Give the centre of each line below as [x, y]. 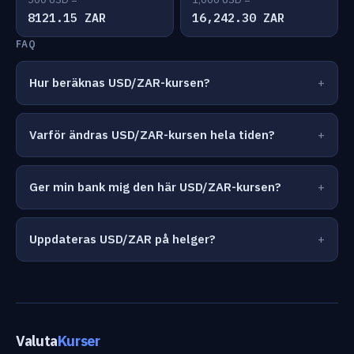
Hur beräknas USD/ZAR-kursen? [120, 83]
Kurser [79, 341]
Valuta [37, 341]
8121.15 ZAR [67, 18]
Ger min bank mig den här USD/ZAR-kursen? [155, 187]
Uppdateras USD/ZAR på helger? [122, 239]
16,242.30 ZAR [238, 18]
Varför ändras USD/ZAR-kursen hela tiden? [152, 135]
